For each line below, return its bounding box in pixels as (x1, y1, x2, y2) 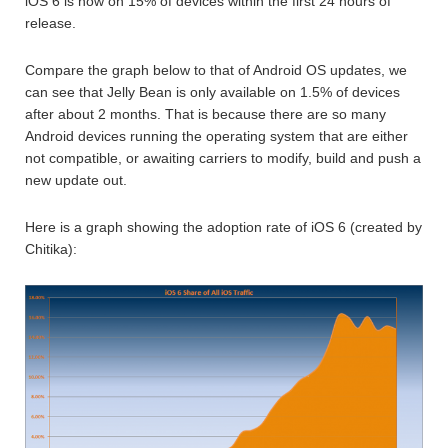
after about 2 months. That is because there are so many (25, 106, 386, 122)
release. (25, 15, 76, 31)
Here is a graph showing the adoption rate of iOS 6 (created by (25, 219, 422, 235)
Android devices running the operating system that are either (25, 128, 408, 144)
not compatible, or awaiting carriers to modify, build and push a (25, 150, 421, 166)
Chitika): (25, 241, 77, 257)
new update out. (25, 172, 127, 188)
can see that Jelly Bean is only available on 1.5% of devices (25, 84, 400, 100)
